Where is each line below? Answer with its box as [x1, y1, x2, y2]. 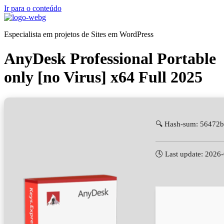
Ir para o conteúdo [4, 4, 61, 12]
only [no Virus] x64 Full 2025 [4, 68, 202, 86]
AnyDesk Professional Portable [4, 49, 216, 68]
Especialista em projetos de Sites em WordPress [4, 30, 153, 38]
